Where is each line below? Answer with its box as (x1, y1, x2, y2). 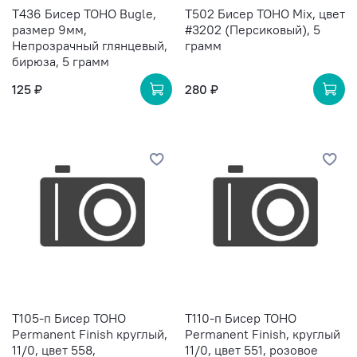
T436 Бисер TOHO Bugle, (12, 6, 156, 22)
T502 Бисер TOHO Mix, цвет (185, 6, 345, 22)
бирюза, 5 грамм (12, 53, 109, 70)
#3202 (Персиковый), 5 (185, 22, 320, 38)
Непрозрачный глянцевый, (12, 37, 167, 54)
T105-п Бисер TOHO (12, 309, 126, 326)
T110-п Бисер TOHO (185, 309, 296, 326)
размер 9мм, (12, 22, 87, 38)
